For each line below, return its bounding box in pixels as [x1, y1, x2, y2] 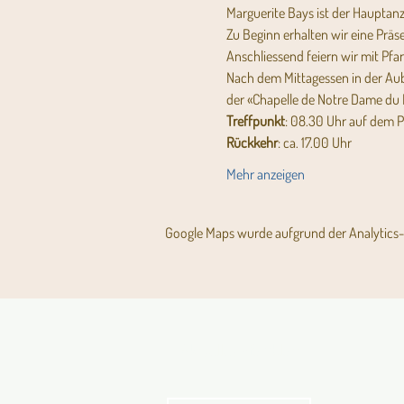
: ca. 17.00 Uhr [277, 133, 354, 151]
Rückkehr [225, 133, 278, 151]
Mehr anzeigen [225, 165, 305, 183]
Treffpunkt [225, 112, 285, 130]
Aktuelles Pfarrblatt [180, 340, 299, 360]
